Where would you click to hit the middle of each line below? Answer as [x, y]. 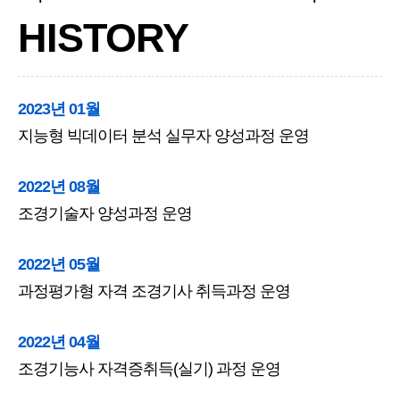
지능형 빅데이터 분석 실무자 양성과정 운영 [163, 136]
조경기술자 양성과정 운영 [105, 213]
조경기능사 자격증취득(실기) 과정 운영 [149, 369]
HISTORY [103, 38]
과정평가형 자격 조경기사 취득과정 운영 [154, 291]
